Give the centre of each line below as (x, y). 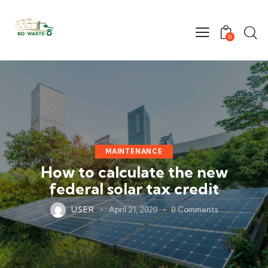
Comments (197, 210)
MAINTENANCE (134, 152)
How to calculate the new (134, 172)
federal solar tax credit (134, 189)
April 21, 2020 (133, 210)
